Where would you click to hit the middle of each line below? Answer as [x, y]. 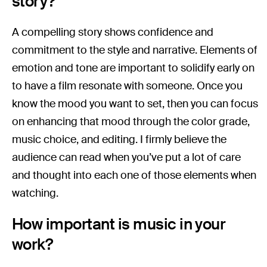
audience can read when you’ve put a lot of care [127, 158]
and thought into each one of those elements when [134, 176]
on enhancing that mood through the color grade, [131, 122]
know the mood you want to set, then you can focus [135, 104]
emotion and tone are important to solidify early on [133, 68]
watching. [37, 193]
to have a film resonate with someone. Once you [128, 86]
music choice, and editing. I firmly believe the [119, 140]
